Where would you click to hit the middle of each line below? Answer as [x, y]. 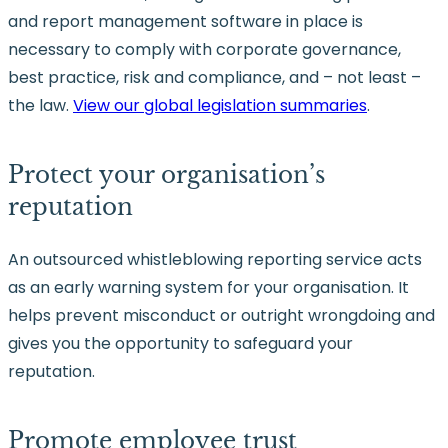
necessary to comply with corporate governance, [204, 49]
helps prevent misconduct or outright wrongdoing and [221, 316]
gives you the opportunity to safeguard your [180, 344]
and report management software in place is [185, 21]
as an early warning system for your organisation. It [208, 288]
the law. [40, 105]
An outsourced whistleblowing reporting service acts [215, 260]
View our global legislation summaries [220, 105]
